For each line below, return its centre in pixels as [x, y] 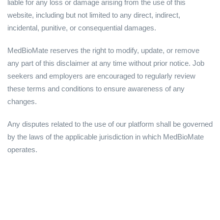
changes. [22, 102]
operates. [22, 150]
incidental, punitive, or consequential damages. [82, 28]
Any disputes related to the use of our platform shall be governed [110, 124]
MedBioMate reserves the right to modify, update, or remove [103, 51]
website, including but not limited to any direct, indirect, [94, 15]
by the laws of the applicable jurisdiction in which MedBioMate [106, 137]
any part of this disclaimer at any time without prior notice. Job [106, 63]
